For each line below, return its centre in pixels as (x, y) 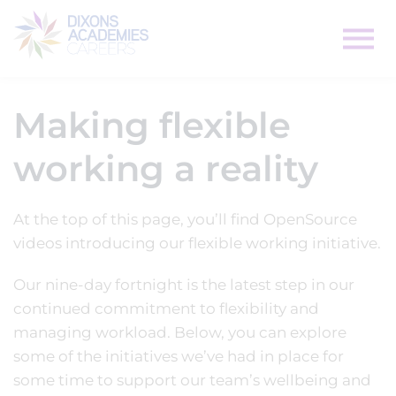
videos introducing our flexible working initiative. (197, 243)
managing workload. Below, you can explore (180, 332)
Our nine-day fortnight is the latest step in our (184, 285)
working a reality (166, 168)
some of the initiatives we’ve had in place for (179, 356)
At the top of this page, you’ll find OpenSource (185, 219)
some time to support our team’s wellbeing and (192, 380)
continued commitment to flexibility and (166, 308)
